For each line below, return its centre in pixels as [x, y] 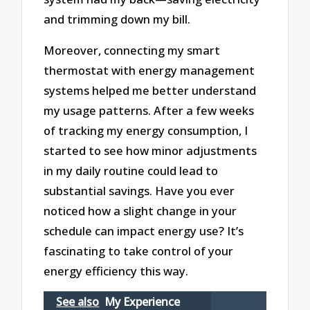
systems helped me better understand [150, 90]
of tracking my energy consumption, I [146, 130]
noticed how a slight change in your [140, 210]
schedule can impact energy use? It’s [144, 230]
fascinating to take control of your [139, 250]
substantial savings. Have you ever [139, 190]
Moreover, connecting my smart [132, 50]
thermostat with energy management [149, 70]
